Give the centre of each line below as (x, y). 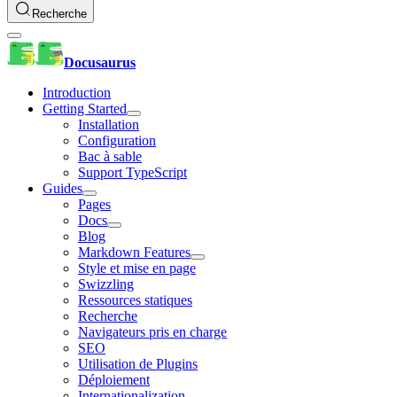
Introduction (77, 93)
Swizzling (106, 284)
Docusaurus (100, 63)
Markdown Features (134, 253)
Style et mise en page (137, 269)
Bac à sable (110, 157)
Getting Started (85, 109)
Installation (109, 125)
